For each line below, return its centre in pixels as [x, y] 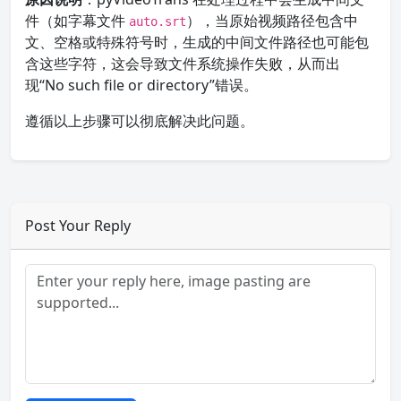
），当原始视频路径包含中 [272, 21]
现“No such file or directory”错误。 [141, 85]
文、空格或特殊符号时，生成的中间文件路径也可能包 [197, 42]
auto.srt [158, 21]
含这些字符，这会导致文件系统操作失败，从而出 [183, 64]
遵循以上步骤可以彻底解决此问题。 [140, 121]
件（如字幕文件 [77, 21]
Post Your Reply [78, 226]
